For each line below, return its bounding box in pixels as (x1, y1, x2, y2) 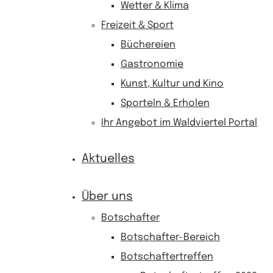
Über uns (82, 191, 133, 203)
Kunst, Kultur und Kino (121, 79, 224, 89)
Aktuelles (82, 153, 135, 165)
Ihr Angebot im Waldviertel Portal (101, 118, 257, 128)
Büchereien (121, 40, 175, 50)
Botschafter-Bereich (121, 232, 220, 243)
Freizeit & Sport (101, 20, 174, 30)
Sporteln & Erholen (121, 98, 210, 108)
